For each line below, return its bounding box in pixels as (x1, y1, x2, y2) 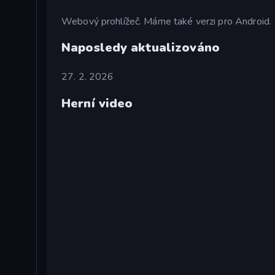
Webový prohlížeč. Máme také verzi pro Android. (61, 15, 272, 29)
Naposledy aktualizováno (61, 39, 220, 56)
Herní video (61, 95, 133, 112)
